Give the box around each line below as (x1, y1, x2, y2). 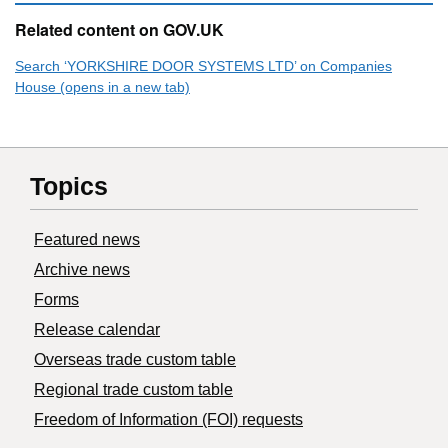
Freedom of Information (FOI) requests (34, 411, 303, 429)
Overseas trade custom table (34, 351, 236, 369)
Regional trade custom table (34, 381, 233, 399)
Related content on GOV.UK (15, 18, 224, 42)
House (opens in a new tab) (15, 79, 190, 96)
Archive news (34, 261, 130, 279)
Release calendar (34, 321, 160, 339)
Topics (30, 172, 108, 201)
